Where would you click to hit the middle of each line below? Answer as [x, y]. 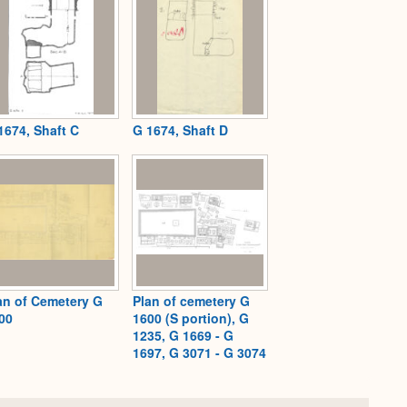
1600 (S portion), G [191, 318]
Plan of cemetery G [191, 301]
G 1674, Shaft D [180, 129]
